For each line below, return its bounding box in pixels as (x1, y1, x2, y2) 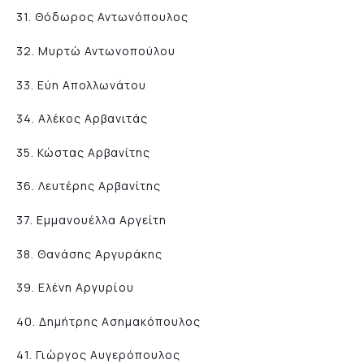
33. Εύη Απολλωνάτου (16, 76, 146, 93)
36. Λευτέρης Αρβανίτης (16, 178, 161, 194)
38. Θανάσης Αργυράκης (16, 245, 162, 262)
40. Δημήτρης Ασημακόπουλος (16, 313, 201, 329)
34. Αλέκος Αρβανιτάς (16, 110, 148, 127)
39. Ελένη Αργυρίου (16, 279, 134, 296)
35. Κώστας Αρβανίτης (16, 144, 150, 160)
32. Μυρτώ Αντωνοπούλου (16, 43, 175, 59)
